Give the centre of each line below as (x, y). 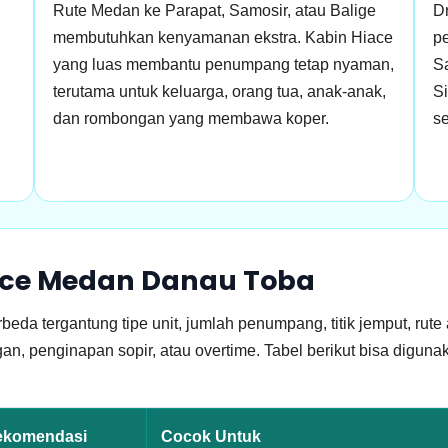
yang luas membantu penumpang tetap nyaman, (224, 64)
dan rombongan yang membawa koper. (191, 118)
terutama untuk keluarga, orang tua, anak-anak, (220, 91)
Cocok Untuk (211, 436)
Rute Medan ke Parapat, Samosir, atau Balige (215, 10)
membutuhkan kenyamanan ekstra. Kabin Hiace (223, 37)
